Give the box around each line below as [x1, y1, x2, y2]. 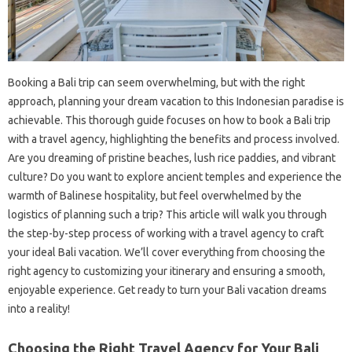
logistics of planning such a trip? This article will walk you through [8, 208, 327, 222]
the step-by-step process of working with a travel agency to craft [8, 227, 324, 240]
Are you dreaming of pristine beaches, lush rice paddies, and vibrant [8, 152, 335, 165]
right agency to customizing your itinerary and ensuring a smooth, [8, 265, 325, 278]
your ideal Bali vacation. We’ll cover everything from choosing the [8, 246, 325, 259]
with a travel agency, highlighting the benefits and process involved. [8, 133, 339, 146]
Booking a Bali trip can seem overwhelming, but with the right [8, 76, 305, 90]
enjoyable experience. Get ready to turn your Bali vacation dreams [8, 284, 327, 297]
